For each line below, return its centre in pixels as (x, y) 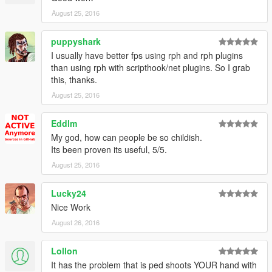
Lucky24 (69, 193)
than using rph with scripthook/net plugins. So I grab (151, 68)
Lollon (64, 251)
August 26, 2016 (76, 223)
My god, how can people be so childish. (127, 138)
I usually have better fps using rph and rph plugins (147, 56)
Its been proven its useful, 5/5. (109, 150)
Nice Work (71, 207)
